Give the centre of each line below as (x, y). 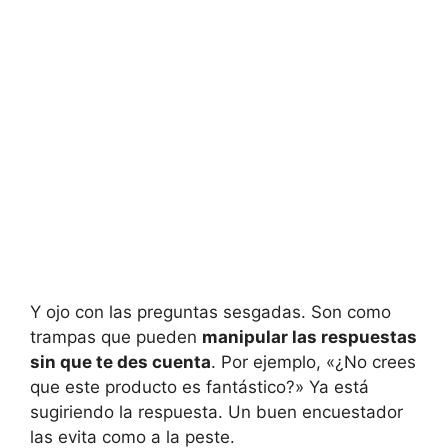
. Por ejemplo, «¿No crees (313, 362)
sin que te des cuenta (120, 362)
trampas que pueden (116, 337)
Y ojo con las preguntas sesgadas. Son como (210, 312)
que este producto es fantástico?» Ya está (199, 387)
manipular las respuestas (309, 337)
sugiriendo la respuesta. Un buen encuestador (216, 412)
